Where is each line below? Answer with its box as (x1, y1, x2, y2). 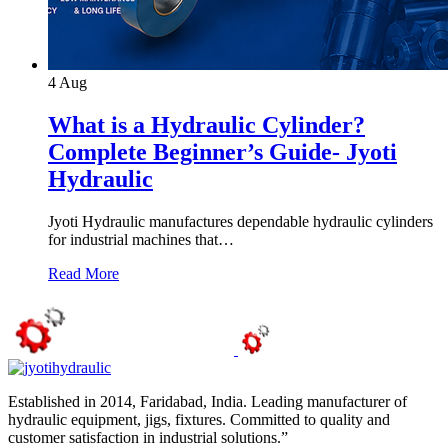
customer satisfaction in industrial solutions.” (8, 428, 288, 446)
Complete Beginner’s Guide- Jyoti (48, 138, 397, 165)
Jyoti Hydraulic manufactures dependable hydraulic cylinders (48, 212, 433, 230)
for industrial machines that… (48, 230, 234, 248)
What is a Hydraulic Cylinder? (48, 111, 365, 138)
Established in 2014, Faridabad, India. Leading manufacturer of (8, 392, 407, 410)
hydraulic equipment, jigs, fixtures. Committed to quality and (8, 410, 390, 428)
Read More (48, 264, 119, 282)
